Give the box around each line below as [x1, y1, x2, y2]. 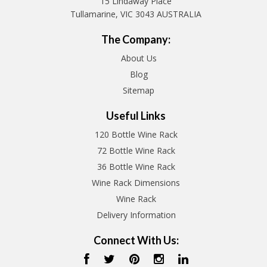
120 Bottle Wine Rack [94, 128, 178, 140]
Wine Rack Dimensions [92, 176, 181, 188]
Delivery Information [96, 209, 176, 221]
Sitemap [123, 84, 155, 96]
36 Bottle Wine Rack [97, 160, 175, 172]
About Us [120, 52, 157, 64]
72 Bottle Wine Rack [97, 144, 175, 156]
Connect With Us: [93, 233, 179, 247]
